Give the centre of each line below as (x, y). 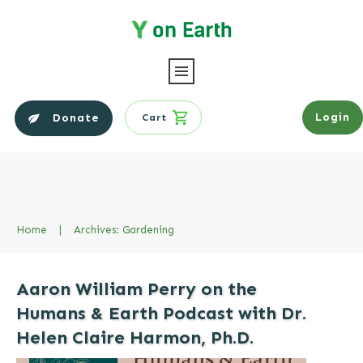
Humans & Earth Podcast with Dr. (161, 313)
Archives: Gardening (124, 229)
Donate (77, 117)
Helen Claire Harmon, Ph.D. (135, 337)
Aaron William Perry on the (137, 288)
